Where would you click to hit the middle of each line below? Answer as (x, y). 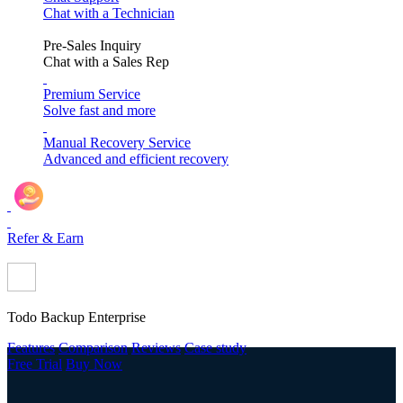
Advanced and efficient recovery (136, 159)
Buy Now (94, 364)
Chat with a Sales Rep (106, 62)
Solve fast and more (99, 110)
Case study (215, 348)
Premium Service (92, 94)
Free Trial (35, 364)
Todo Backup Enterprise (76, 317)
